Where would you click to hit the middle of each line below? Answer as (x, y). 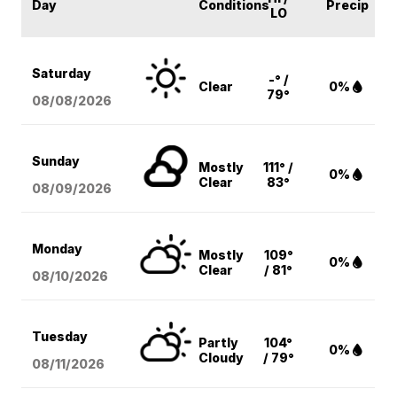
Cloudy (222, 358)
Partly (219, 343)
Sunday (56, 161)
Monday (58, 249)
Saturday (62, 74)
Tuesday (60, 337)
